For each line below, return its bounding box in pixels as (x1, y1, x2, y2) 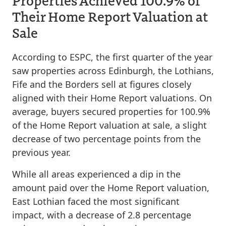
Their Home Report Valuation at (12, 7, 208, 25)
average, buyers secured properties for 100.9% (12, 105, 210, 118)
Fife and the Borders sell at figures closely (12, 78, 191, 90)
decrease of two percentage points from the (12, 133, 201, 145)
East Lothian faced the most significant (12, 195, 180, 207)
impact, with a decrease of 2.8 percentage (12, 209, 191, 221)
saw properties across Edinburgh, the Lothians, (12, 65, 214, 77)
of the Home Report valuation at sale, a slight (12, 119, 207, 131)
